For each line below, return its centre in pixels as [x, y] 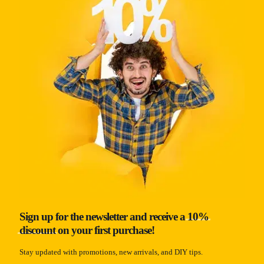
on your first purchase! [105, 230]
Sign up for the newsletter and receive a [103, 217]
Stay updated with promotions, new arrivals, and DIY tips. [111, 252]
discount [37, 230]
